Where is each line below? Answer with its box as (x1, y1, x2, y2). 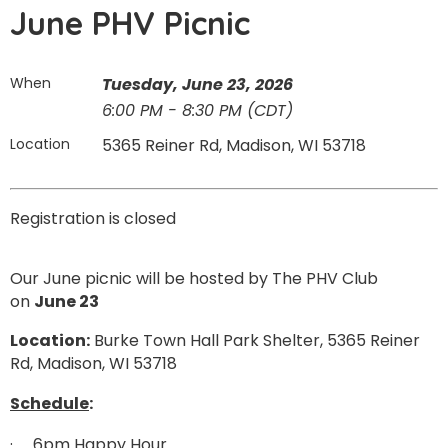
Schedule (10, 392, 89, 415)
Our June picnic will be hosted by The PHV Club (10, 267, 378, 290)
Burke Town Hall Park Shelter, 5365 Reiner (94, 329, 420, 352)
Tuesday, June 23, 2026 (102, 73, 293, 96)
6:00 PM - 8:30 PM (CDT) (102, 99, 293, 122)
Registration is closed (10, 207, 176, 230)
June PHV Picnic (10, 3, 250, 43)
